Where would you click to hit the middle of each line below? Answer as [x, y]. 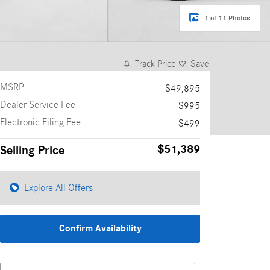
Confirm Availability [100, 229]
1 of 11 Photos [227, 18]
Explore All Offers [58, 188]
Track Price [155, 64]
